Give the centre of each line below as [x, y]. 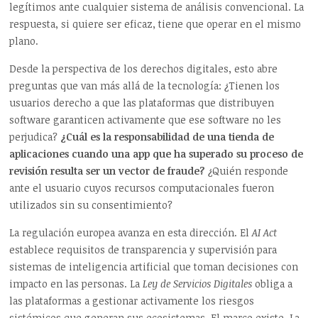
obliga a [273, 283]
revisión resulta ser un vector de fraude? [108, 170]
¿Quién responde [247, 170]
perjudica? [35, 136]
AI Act [265, 232]
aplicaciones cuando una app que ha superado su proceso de [157, 153]
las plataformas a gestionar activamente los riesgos [132, 300]
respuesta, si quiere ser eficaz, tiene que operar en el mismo [155, 23]
